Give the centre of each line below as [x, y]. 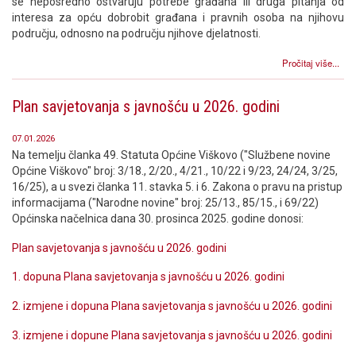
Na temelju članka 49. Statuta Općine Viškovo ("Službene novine [171, 155]
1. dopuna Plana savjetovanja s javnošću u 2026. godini [149, 277]
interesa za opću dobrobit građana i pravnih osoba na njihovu [178, 17]
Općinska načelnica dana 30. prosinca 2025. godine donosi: [158, 218]
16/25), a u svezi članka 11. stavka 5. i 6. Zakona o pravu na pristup [177, 186]
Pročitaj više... [311, 62]
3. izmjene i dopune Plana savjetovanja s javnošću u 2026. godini [173, 335]
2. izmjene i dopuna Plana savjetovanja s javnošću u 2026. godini [173, 306]
